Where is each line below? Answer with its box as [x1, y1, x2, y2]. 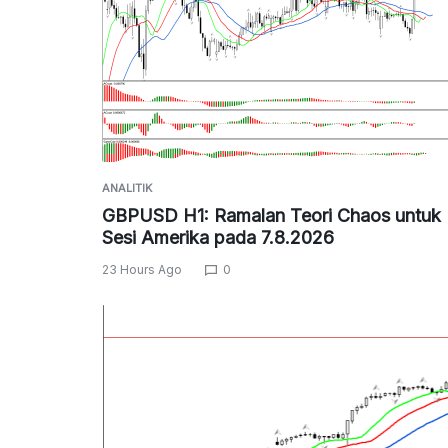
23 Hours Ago [102, 262, 182, 278]
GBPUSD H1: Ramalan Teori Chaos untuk [102, 205, 441, 227]
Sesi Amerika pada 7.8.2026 [102, 227, 334, 249]
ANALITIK [102, 181, 152, 196]
